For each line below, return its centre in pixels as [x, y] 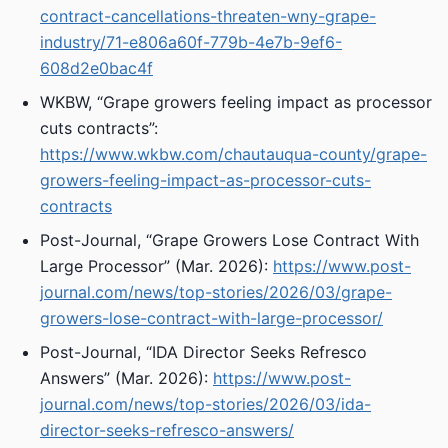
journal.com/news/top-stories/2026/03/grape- [216, 292]
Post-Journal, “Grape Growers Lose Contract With [229, 240]
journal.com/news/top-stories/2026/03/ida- [205, 404]
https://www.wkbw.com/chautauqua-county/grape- [233, 154]
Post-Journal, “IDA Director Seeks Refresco [203, 352]
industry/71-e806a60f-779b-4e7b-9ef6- [191, 42]
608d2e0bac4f [96, 68]
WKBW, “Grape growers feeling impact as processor [236, 102]
